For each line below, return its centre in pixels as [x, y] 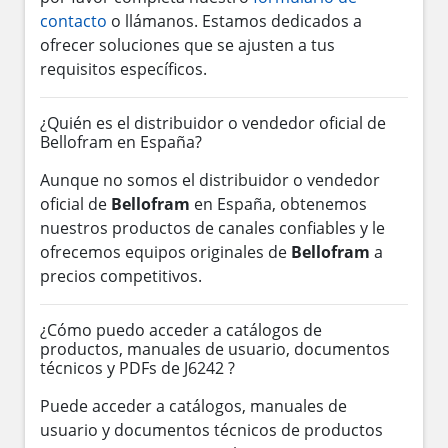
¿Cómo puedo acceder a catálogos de [181, 329]
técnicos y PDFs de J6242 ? [137, 367]
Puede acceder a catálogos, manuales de [193, 405]
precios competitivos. [121, 275]
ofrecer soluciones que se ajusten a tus [187, 44]
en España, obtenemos [278, 203]
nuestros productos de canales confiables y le [212, 227]
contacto [73, 20]
